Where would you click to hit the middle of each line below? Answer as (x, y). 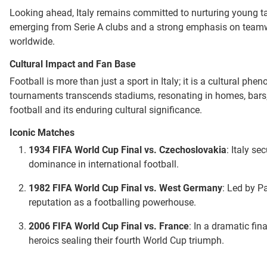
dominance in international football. (104, 164)
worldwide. (32, 42)
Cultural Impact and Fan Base (73, 64)
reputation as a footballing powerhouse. (112, 203)
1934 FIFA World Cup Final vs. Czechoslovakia (128, 150)
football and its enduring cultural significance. (106, 110)
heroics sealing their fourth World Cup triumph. (126, 241)
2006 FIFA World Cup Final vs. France (109, 226)
